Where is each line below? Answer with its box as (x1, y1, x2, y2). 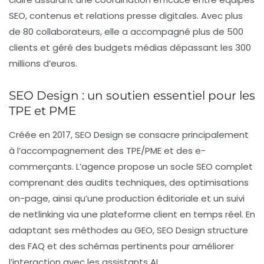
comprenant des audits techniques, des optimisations (9, 176, 249, 189)
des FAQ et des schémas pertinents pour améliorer (9, 240, 234, 253)
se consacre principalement (123, 128, 249, 141)
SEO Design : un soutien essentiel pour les (9, 88, 255, 103)
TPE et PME (9, 104, 76, 118)
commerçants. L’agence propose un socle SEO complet (9, 160, 253, 173)
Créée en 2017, (9, 128, 75, 141)
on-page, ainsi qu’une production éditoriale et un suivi (9, 192, 245, 205)
